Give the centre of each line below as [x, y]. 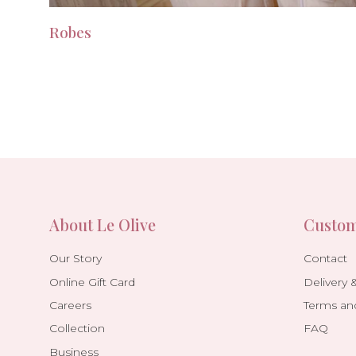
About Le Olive [103, 224]
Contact [325, 259]
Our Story [75, 259]
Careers [70, 306]
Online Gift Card [92, 282]
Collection [77, 329]
